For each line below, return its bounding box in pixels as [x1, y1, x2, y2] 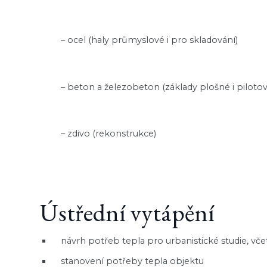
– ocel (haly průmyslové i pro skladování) [61, 35, 238, 46]
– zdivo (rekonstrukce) [61, 128, 157, 139]
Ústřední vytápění [40, 195, 215, 228]
